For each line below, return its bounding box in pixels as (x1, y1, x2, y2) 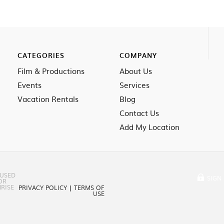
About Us (119, 65, 152, 76)
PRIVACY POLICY (18, 182, 67, 192)
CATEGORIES (17, 50, 64, 60)
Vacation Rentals (17, 93, 78, 104)
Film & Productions (17, 65, 84, 76)
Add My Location (119, 121, 179, 132)
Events (17, 79, 41, 90)
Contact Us (119, 107, 159, 118)
